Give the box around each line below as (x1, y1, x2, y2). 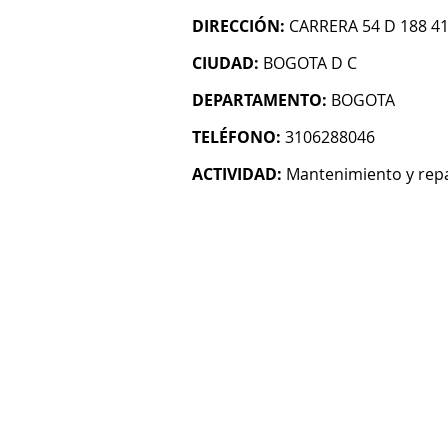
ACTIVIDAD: (192, 163, 282, 185)
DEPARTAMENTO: (192, 89, 327, 111)
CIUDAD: (192, 52, 259, 74)
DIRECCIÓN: (192, 15, 285, 37)
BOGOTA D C (263, 52, 357, 74)
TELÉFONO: (192, 126, 281, 148)
